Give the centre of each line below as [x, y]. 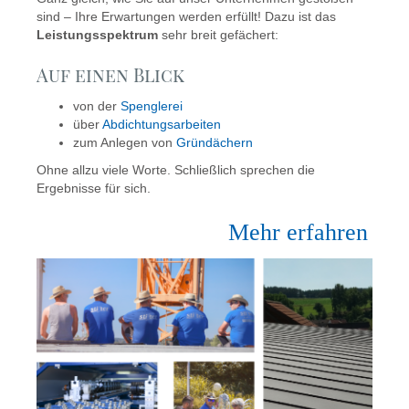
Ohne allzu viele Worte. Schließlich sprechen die [176, 170]
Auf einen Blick [110, 74]
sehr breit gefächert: [218, 35]
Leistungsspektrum [97, 35]
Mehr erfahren [298, 232]
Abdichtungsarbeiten [162, 124]
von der [97, 106]
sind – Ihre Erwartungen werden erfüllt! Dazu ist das [186, 16]
